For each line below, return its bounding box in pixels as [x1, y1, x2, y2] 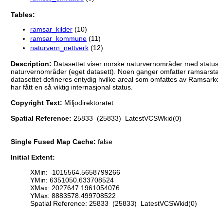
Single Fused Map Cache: [11, 138, 98, 146]
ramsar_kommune [30, 35, 87, 43]
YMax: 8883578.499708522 [30, 191, 116, 200]
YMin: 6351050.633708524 [30, 176, 114, 184]
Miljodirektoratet [64, 99, 113, 107]
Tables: [11, 10, 35, 18]
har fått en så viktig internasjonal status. [11, 83, 133, 91]
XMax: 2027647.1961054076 [30, 183, 120, 192]
